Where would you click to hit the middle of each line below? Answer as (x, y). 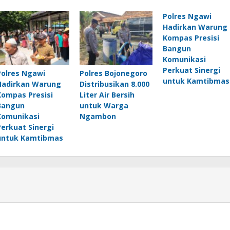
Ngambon (98, 116)
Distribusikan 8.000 (114, 84)
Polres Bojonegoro (113, 73)
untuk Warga (104, 105)
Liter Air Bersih (107, 94)
